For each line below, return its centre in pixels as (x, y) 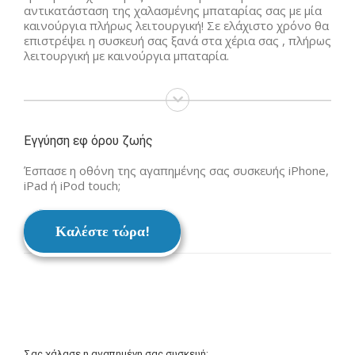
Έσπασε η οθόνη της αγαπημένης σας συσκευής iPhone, (176, 170)
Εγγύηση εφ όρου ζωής (88, 140)
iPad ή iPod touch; (72, 185)
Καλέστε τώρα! (102, 231)
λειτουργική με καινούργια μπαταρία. (126, 55)
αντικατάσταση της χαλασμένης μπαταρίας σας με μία (173, 10)
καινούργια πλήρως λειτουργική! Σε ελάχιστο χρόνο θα (176, 25)
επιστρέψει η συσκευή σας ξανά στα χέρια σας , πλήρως (177, 40)
